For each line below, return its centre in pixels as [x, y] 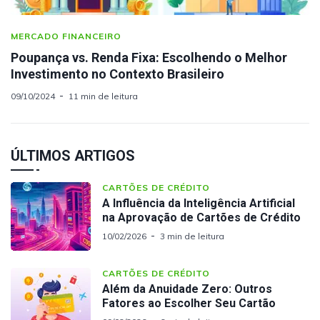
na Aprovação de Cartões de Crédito [201, 218]
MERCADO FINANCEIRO [66, 36]
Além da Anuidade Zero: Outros [187, 289]
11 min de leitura [103, 96]
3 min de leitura [192, 236]
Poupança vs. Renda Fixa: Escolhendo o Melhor [149, 58]
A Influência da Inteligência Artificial [199, 204]
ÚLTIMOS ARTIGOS [73, 156]
